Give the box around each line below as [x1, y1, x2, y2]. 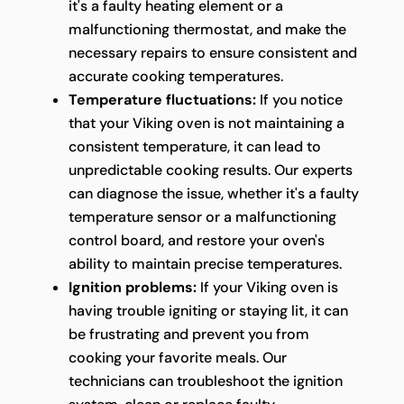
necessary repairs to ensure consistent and [68, 42, 357, 62]
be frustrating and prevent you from [68, 324, 309, 344]
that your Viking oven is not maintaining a [68, 113, 344, 133]
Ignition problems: [68, 277, 197, 297]
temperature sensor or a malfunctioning [68, 207, 336, 226]
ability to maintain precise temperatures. [68, 253, 342, 273]
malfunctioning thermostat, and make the [68, 19, 346, 39]
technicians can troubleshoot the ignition [68, 371, 343, 390]
